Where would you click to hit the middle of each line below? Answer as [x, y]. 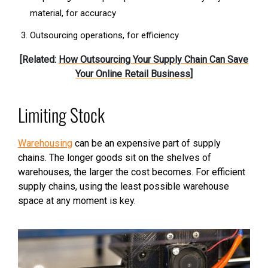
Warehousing [45, 144]
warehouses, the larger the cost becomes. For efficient [132, 172]
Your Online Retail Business [133, 74]
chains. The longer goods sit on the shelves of [115, 158]
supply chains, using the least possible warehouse [124, 187]
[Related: [39, 60]
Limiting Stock [61, 115]
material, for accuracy [73, 13]
